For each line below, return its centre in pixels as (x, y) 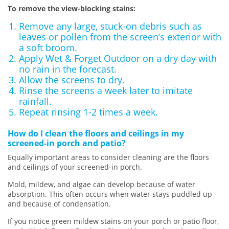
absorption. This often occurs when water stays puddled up (110, 194)
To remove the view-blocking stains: (73, 9)
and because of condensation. (59, 203)
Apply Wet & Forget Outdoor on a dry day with (118, 59)
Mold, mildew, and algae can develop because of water (101, 184)
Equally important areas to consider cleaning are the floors (108, 157)
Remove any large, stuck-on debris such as (110, 26)
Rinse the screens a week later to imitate (106, 91)
